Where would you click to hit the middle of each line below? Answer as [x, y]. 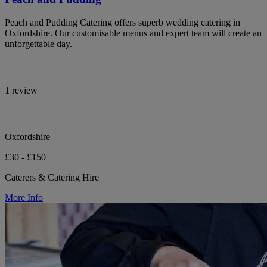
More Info [24, 197]
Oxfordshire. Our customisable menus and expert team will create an [133, 33]
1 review [21, 90]
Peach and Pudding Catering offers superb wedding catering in [122, 22]
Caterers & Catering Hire [52, 177]
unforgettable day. [38, 44]
